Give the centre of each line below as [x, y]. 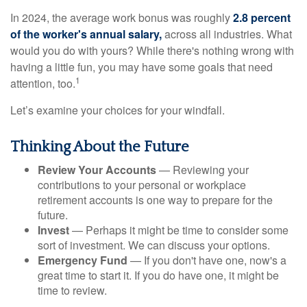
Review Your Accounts [97, 169]
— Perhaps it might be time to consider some [179, 230]
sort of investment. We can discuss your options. [154, 245]
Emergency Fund [83, 260]
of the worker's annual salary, [86, 34]
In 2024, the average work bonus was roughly [122, 17]
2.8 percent [262, 17]
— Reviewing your [202, 169]
